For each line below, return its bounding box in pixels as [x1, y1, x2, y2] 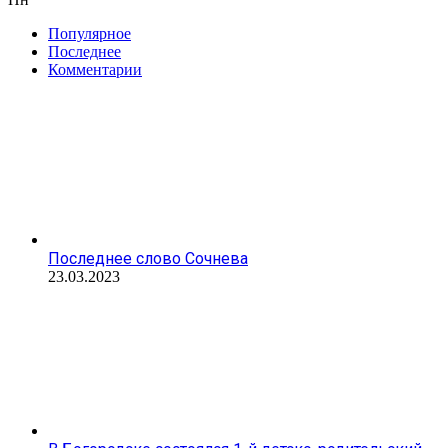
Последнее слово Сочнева [48, 248, 248, 268]
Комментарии [48, 60, 142, 78]
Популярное [48, 24, 131, 42]
